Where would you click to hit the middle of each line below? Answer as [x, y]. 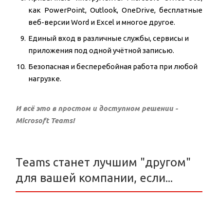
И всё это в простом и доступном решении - [97, 109]
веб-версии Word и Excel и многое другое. [102, 22]
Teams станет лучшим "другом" [103, 163]
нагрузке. [45, 79]
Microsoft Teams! [45, 121]
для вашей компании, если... [94, 178]
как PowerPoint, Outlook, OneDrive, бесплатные [115, 10]
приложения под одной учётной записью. [101, 51]
